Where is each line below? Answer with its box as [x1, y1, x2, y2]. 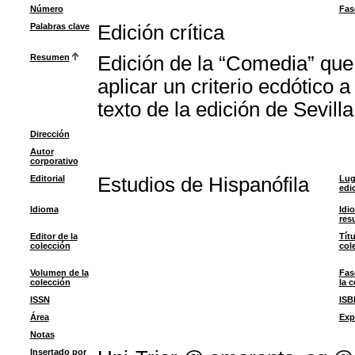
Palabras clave [29, 21, 90, 31]
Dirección [29, 129, 70, 139]
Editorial [29, 174, 65, 183]
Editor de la [29, 231, 78, 241]
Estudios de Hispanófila [97, 174, 309, 196]
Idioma [29, 204, 59, 214]
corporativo [29, 156, 78, 166]
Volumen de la [29, 268, 89, 277]
